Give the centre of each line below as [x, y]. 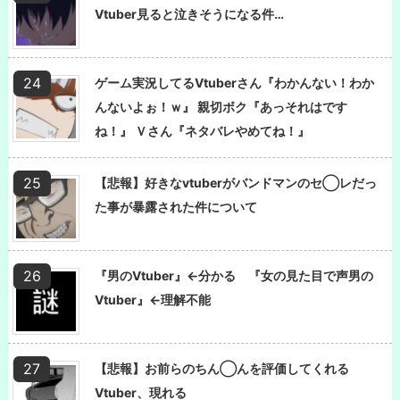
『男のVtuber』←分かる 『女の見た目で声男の [234, 275]
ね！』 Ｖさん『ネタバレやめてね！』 [202, 130]
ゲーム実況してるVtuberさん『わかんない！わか [234, 82]
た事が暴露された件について [176, 206]
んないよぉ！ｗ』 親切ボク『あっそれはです [221, 106]
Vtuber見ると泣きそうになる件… [189, 13]
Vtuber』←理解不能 [153, 299]
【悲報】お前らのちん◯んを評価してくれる [222, 368]
